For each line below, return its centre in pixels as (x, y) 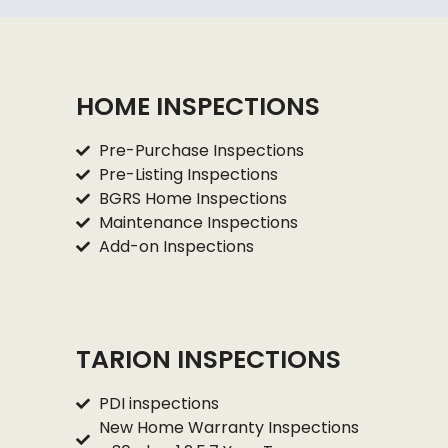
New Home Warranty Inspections (228, 427)
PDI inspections (158, 403)
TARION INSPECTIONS (209, 359)
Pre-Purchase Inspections (201, 150)
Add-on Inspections (176, 246)
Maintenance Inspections (198, 222)
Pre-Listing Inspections (188, 174)
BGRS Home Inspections (192, 198)
